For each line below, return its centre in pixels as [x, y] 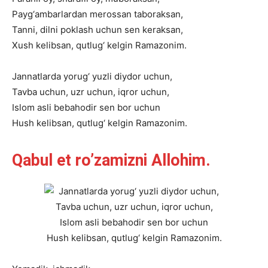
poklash [77, 30]
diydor [128, 76]
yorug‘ [77, 76]
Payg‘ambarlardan [50, 14]
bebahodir [75, 107]
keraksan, [163, 30]
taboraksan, [159, 14]
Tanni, [25, 30]
